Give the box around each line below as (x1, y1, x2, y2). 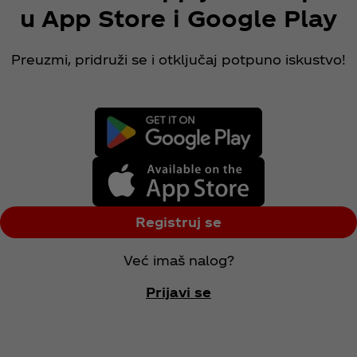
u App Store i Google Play (20, 3, 337, 31)
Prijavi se (146, 284, 211, 300)
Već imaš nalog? (123, 253, 234, 269)
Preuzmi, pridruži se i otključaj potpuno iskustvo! (11, 52, 346, 68)
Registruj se (135, 214, 222, 230)
